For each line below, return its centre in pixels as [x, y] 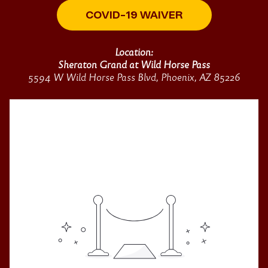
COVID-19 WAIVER [134, 14]
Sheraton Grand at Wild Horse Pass [134, 65]
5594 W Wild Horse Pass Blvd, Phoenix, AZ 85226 [134, 78]
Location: [134, 53]
